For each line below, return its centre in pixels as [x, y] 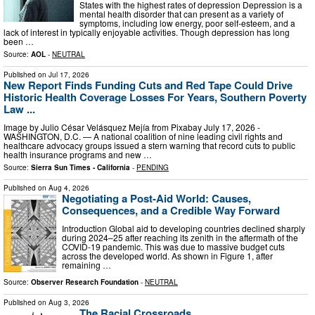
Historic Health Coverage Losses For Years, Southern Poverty [155, 97]
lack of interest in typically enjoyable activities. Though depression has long [147, 32]
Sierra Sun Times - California [81, 167]
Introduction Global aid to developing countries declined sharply [184, 228]
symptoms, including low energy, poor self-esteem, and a [187, 23]
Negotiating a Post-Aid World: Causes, [156, 198]
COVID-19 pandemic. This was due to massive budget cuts [173, 246]
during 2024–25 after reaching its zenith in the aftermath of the [180, 237]
